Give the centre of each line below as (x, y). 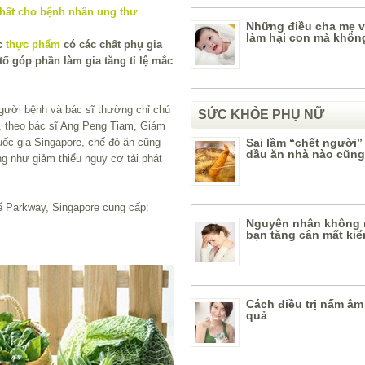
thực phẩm (33, 44)
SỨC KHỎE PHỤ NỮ (261, 114)
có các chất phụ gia (111, 44)
